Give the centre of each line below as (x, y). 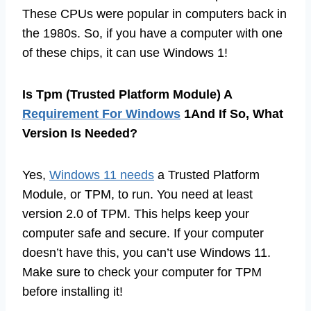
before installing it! (73, 292)
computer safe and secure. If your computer (143, 234)
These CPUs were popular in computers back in (154, 14)
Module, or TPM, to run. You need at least (137, 195)
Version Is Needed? (80, 134)
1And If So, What (232, 114)
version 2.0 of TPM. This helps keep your (136, 214)
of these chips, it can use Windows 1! (125, 53)
